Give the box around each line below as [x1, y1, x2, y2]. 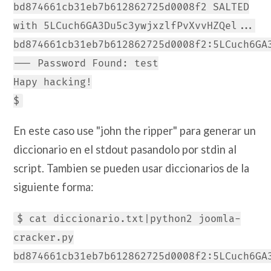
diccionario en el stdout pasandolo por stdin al [13, 142, 237, 156]
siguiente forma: [13, 180, 94, 194]
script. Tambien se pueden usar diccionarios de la [13, 161, 250, 175]
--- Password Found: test [13, 57, 159, 70]
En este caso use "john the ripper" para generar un [13, 123, 256, 137]
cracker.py [13, 231, 74, 244]
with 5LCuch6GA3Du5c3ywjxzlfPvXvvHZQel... [13, 19, 256, 32]
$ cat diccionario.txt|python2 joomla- [17, 212, 241, 225]
